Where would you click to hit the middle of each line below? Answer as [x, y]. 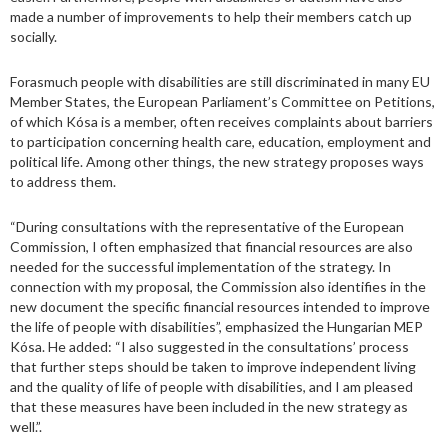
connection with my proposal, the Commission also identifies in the [218, 287]
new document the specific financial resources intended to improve [220, 307]
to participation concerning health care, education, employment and [220, 142]
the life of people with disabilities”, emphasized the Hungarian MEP [216, 327]
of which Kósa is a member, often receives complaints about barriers [221, 122]
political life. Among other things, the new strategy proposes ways [217, 162]
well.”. [26, 427]
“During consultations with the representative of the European [207, 227]
